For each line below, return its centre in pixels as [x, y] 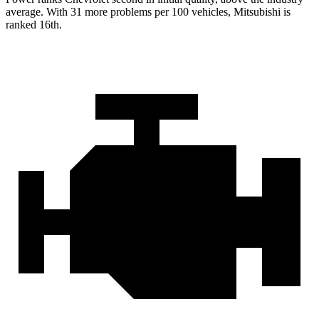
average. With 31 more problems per [87, 12]
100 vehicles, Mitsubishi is [230, 12]
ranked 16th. [34, 25]
